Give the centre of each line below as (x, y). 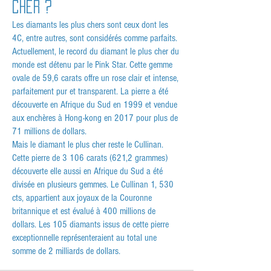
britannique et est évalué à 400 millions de (84, 211)
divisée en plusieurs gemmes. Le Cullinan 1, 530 (93, 185)
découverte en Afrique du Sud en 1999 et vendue (95, 105)
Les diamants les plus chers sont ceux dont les (90, 25)
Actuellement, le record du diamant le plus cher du (96, 52)
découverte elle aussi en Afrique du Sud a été (87, 171)
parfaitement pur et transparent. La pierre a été (90, 92)
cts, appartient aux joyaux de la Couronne (82, 198)
